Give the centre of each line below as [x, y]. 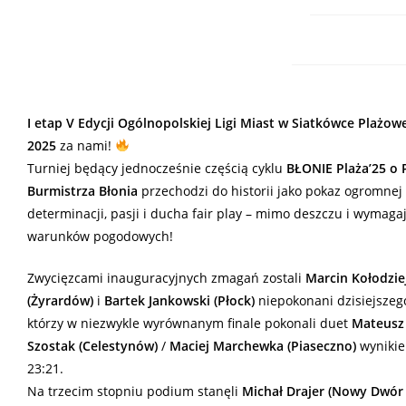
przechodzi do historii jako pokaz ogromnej [270, 191]
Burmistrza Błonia [82, 191]
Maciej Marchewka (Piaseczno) [263, 346]
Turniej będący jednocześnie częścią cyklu [157, 169]
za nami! [86, 146]
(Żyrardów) [60, 301]
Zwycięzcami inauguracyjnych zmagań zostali [166, 278]
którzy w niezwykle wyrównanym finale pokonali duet [189, 324]
